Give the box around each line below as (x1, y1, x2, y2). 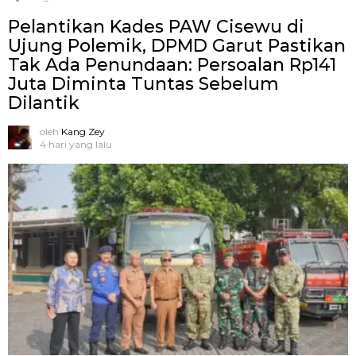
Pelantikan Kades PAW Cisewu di (8, 16, 304, 38)
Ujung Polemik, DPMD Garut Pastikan (8, 35, 346, 57)
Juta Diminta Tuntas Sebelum (8, 73, 279, 95)
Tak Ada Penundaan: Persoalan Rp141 (8, 54, 336, 76)
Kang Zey (61, 126, 105, 138)
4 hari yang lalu (40, 138, 112, 151)
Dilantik (8, 92, 79, 114)
